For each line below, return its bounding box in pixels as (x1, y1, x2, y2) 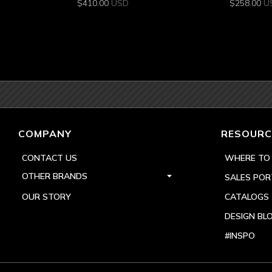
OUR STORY (22, 191, 71, 202)
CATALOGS (224, 191, 269, 202)
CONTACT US (22, 152, 77, 163)
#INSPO (224, 229, 255, 241)
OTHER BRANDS (22, 170, 87, 182)
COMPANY (18, 127, 72, 140)
